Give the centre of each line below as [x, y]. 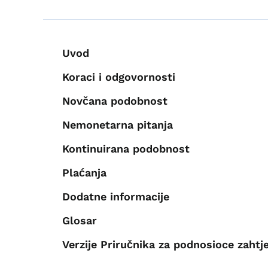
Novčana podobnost [115, 100]
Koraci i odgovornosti [119, 77]
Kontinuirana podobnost [126, 148]
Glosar [80, 220]
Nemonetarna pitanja [118, 124]
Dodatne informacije [116, 196]
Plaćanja [84, 172]
